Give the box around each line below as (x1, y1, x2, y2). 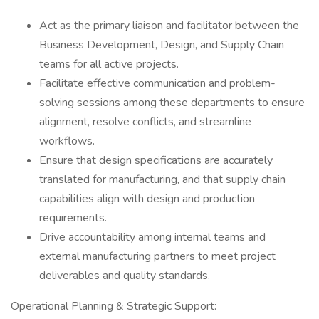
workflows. (39, 133, 95, 149)
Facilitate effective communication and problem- (39, 75, 276, 91)
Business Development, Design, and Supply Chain (39, 37, 284, 53)
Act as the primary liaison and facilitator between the (39, 18, 299, 33)
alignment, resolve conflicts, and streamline (39, 114, 251, 130)
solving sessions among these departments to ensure (39, 95, 305, 110)
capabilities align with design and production (39, 191, 255, 206)
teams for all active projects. (39, 56, 179, 72)
